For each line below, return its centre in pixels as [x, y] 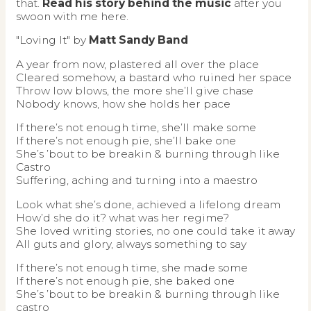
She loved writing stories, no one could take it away [155, 230]
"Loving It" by [52, 40]
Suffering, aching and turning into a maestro [137, 180]
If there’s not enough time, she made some [132, 268]
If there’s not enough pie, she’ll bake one [126, 141]
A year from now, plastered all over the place [137, 64]
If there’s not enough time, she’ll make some [136, 128]
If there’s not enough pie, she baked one [125, 281]
